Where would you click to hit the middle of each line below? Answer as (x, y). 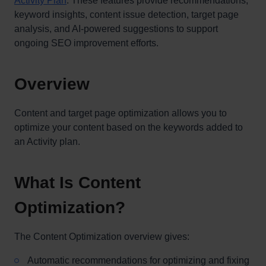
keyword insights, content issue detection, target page (126, 15)
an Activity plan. (47, 142)
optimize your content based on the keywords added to (129, 127)
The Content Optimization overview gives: (102, 237)
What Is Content (77, 183)
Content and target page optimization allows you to (121, 113)
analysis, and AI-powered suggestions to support (116, 29)
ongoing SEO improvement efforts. (86, 43)
